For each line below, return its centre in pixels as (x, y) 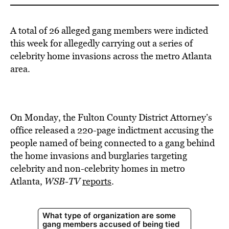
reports (97, 181)
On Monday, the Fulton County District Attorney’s (111, 117)
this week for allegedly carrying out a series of (101, 43)
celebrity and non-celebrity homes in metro (98, 168)
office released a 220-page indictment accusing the (112, 130)
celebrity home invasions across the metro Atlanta (111, 56)
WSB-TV (62, 181)
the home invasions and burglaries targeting (99, 156)
